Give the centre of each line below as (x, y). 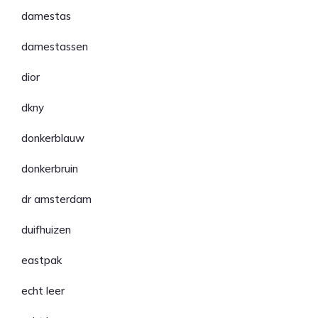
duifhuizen (46, 230)
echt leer (43, 291)
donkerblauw (53, 138)
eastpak (42, 260)
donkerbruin (50, 169)
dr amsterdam (56, 199)
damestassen (55, 46)
